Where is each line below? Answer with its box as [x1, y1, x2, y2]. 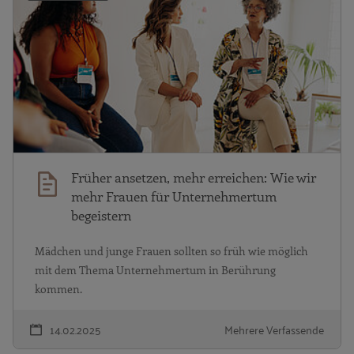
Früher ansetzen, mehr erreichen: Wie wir [71, 168, 316, 186]
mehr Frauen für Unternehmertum [71, 187, 277, 205]
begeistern [71, 206, 131, 224]
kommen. [35, 281, 82, 297]
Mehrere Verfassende [224, 319, 324, 340]
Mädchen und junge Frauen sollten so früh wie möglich [35, 243, 308, 259]
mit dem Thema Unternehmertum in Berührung [35, 262, 276, 278]
